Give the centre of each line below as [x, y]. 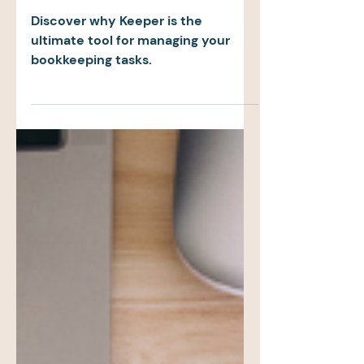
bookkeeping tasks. [91, 96]
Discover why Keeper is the [117, 57]
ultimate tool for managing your [130, 77]
